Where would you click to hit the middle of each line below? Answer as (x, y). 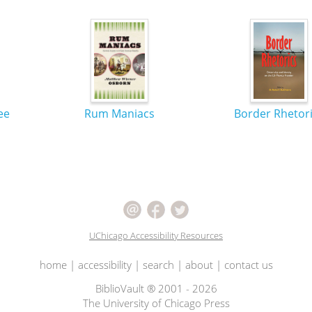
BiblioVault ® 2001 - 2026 (156, 288)
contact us (248, 265)
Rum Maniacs (119, 114)
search (158, 265)
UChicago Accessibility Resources (156, 235)
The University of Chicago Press (156, 303)
